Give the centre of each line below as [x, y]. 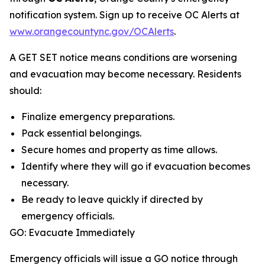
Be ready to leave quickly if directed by [112, 199]
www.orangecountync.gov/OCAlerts [92, 31]
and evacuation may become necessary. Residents [125, 74]
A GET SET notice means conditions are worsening [123, 57]
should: [25, 91]
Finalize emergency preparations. [98, 117]
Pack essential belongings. [81, 133]
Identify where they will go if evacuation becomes [136, 166]
